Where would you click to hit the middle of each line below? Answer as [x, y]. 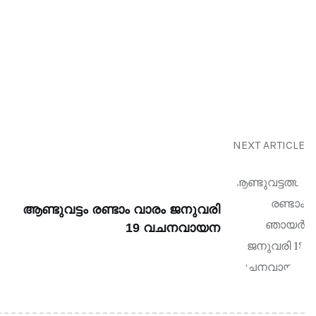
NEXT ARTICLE [269, 145]
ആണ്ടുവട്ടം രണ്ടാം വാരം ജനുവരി [121, 209]
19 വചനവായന [173, 228]
